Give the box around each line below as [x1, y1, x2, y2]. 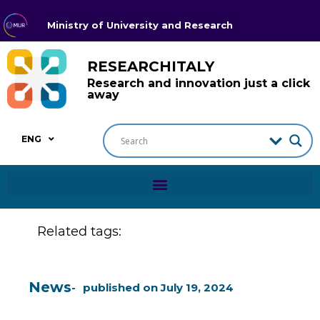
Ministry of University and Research [47, 19, 233, 31]
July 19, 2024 [161, 281, 234, 295]
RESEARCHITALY [87, 57, 214, 75]
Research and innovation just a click [87, 76, 310, 90]
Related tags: [36, 224, 121, 240]
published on [83, 281, 158, 295]
